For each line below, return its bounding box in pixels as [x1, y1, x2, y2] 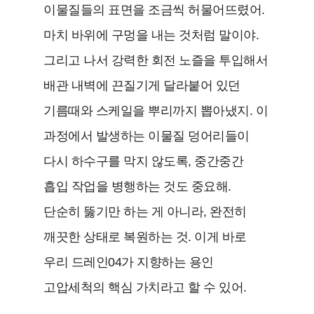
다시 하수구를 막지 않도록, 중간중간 [43, 154, 244, 169]
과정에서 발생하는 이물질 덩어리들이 [43, 129, 250, 144]
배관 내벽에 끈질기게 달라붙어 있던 [43, 78, 240, 93]
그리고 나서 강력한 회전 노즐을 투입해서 [43, 53, 268, 68]
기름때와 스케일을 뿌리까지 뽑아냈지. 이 [43, 104, 268, 118]
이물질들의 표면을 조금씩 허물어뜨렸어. [43, 3, 265, 18]
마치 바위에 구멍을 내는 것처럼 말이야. [43, 28, 259, 43]
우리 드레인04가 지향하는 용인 [43, 255, 214, 270]
